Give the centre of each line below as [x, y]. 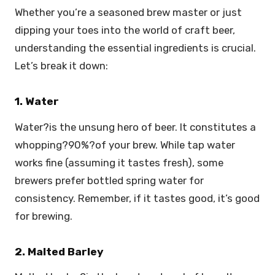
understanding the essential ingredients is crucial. [135, 48]
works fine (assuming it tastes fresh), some [119, 162]
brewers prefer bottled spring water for [109, 180]
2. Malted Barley [59, 251]
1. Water [37, 102]
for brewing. [45, 216]
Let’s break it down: [63, 66]
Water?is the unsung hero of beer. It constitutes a [135, 127]
